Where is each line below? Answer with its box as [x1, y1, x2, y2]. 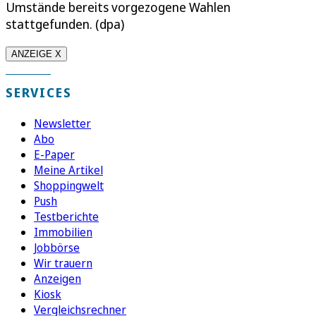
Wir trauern [34, 255, 92, 272]
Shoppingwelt [34, 178, 104, 194]
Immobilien [34, 224, 92, 241]
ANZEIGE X [11, 49, 61, 60]
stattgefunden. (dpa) [6, 16, 124, 33]
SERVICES [6, 84, 72, 102]
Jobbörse [34, 240, 80, 256]
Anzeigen [34, 271, 81, 287]
